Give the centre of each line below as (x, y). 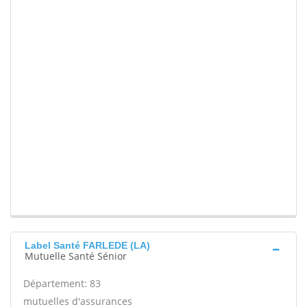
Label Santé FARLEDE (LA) (87, 246)
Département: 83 (62, 284)
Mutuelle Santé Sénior (76, 256)
